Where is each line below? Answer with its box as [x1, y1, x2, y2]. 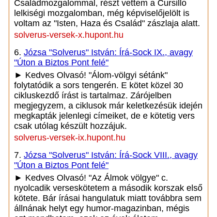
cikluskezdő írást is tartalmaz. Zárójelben [14, 91, 171, 100]
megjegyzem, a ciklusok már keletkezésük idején [14, 101, 202, 110]
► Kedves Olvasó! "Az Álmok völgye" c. [14, 173, 168, 183]
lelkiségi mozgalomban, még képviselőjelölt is [14, 8, 189, 18]
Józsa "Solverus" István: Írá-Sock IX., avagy [24, 47, 193, 57]
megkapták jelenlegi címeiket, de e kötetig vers [14, 111, 195, 121]
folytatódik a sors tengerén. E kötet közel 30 [14, 80, 183, 90]
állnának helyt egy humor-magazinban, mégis [14, 203, 189, 213]
